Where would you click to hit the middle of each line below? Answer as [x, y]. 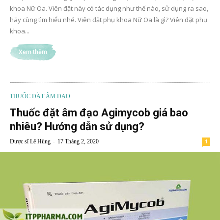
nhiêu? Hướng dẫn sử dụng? [77, 126]
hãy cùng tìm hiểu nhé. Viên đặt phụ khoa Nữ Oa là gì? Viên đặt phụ [109, 19]
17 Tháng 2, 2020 [78, 141]
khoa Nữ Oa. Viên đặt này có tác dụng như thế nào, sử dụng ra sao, [109, 8]
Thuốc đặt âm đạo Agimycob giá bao [99, 112]
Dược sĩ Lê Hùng [30, 141]
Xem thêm [33, 52]
